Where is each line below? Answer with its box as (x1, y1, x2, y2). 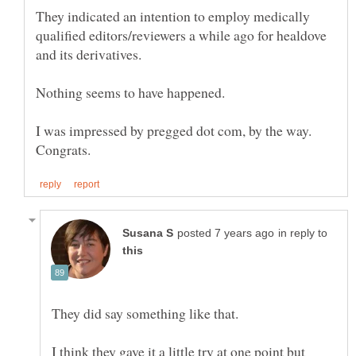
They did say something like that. (52, 303, 238, 323)
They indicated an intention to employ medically (36, 6, 310, 25)
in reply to (278, 226, 327, 239)
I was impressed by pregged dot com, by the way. (36, 120, 311, 140)
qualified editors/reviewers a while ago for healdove (36, 25, 327, 44)
